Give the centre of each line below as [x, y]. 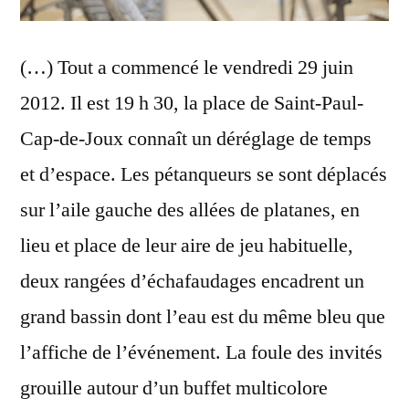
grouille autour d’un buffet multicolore [174, 388]
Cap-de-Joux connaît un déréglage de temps [196, 138]
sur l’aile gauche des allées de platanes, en [190, 210]
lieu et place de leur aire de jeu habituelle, [187, 245]
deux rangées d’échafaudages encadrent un [192, 281]
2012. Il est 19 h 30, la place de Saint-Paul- [192, 103]
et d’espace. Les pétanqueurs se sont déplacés [204, 174]
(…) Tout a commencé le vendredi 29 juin [187, 67]
